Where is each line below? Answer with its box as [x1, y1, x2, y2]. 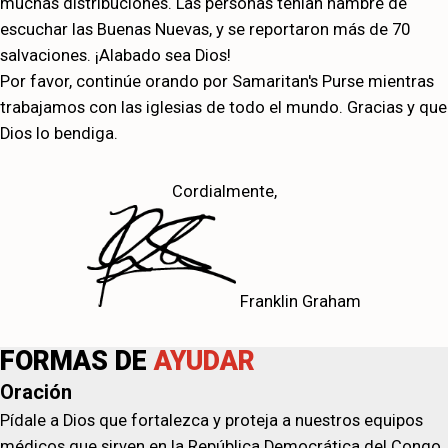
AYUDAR [154, 345, 255, 378]
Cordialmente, [171, 181, 277, 201]
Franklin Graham [239, 292, 361, 312]
